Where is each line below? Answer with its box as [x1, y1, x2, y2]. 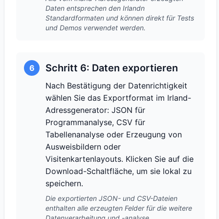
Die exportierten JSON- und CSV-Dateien [45, 194, 177, 202]
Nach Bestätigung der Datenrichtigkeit [45, 81, 187, 90]
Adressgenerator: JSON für [45, 105, 145, 115]
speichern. [45, 178, 83, 188]
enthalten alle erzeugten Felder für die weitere [45, 204, 192, 212]
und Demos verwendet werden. [45, 23, 146, 32]
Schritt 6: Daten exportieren [45, 62, 178, 74]
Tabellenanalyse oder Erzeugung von [45, 130, 182, 139]
